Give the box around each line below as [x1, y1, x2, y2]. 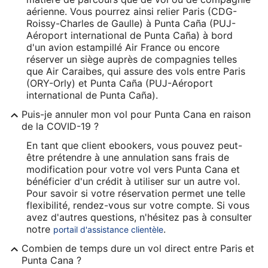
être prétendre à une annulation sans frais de [26, 151, 229, 163]
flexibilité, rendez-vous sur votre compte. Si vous [26, 199, 249, 211]
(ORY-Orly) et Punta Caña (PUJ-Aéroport [26, 77, 213, 89]
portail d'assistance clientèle [53, 224, 163, 234]
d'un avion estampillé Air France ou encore [26, 41, 220, 53]
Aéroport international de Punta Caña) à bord [26, 29, 233, 41]
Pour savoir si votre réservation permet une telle [26, 187, 245, 199]
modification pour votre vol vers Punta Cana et [26, 163, 240, 175]
